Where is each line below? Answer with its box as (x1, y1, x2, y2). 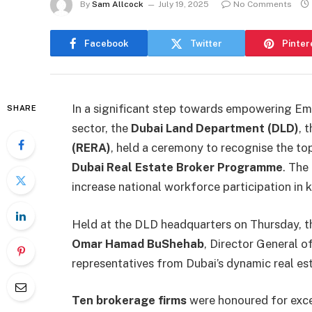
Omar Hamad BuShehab (72, 236, 204, 251)
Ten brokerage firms (72, 293, 187, 308)
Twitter (190, 38, 222, 49)
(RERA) (72, 141, 111, 155)
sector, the (72, 121, 131, 135)
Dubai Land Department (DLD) (131, 121, 299, 135)
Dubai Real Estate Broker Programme (72, 160, 283, 174)
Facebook (84, 38, 129, 49)
